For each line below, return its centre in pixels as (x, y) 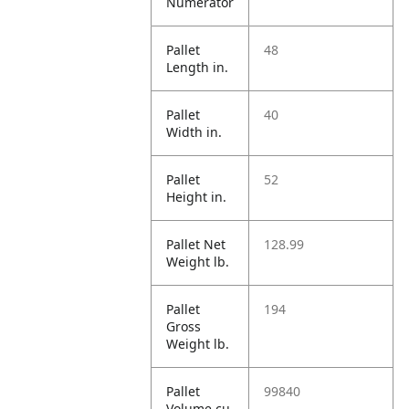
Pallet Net (196, 244)
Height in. (197, 197)
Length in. (198, 67)
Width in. (194, 132)
